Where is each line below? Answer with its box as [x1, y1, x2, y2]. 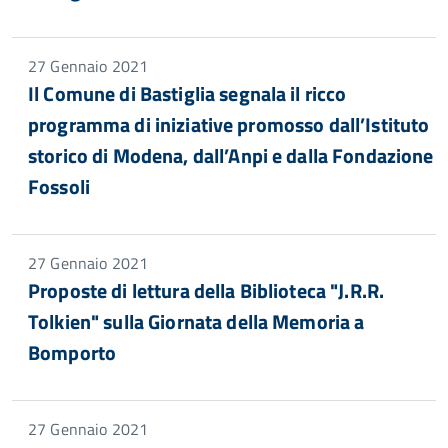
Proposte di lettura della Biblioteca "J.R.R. [28, 275, 385, 306]
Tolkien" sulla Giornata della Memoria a [28, 306, 365, 337]
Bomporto [28, 337, 117, 368]
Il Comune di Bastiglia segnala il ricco [28, 78, 347, 109]
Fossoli [28, 171, 90, 202]
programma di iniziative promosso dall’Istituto [28, 109, 430, 140]
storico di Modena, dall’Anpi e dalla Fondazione [28, 140, 434, 171]
